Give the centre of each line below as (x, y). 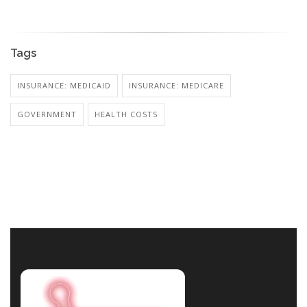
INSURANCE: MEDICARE (176, 86)
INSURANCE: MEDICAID (64, 86)
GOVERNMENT (47, 114)
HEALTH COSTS (126, 114)
